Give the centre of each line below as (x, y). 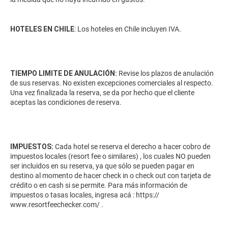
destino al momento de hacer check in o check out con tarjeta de (110, 176)
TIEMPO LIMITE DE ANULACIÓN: (64, 74)
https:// (147, 195)
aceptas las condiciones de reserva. (66, 103)
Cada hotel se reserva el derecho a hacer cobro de (132, 147)
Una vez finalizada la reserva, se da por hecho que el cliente (102, 93)
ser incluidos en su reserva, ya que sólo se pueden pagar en (102, 166)
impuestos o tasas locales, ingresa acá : (72, 195)
